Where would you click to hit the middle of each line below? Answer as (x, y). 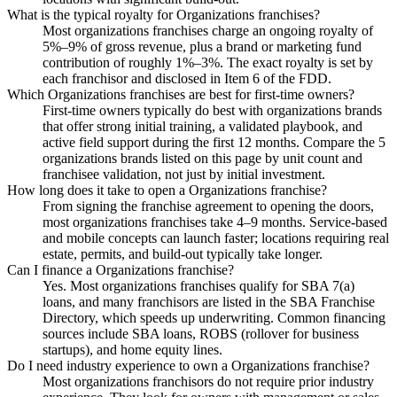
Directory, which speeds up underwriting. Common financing (214, 318)
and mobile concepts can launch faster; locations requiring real (216, 238)
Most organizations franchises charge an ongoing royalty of (208, 31)
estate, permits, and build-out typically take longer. (183, 254)
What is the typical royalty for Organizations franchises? (163, 15)
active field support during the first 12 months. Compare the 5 (214, 143)
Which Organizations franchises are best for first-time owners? (181, 95)
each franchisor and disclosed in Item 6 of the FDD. (187, 79)
